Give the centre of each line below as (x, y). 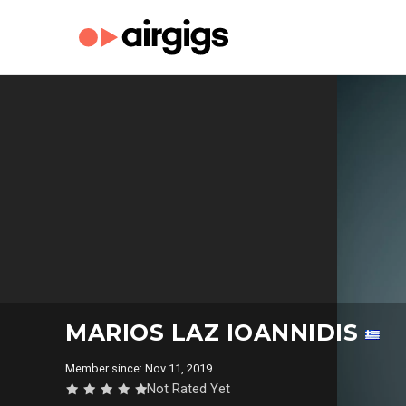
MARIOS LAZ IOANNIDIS (215, 333)
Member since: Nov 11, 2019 (141, 368)
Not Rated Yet (188, 389)
